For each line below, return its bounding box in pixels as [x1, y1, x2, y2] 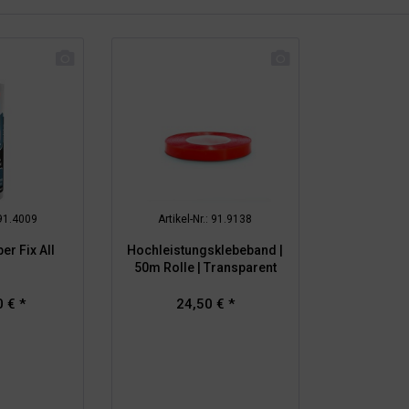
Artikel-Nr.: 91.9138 [158, 212, 253, 225]
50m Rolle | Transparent [133, 259, 277, 275]
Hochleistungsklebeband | [127, 242, 284, 257]
